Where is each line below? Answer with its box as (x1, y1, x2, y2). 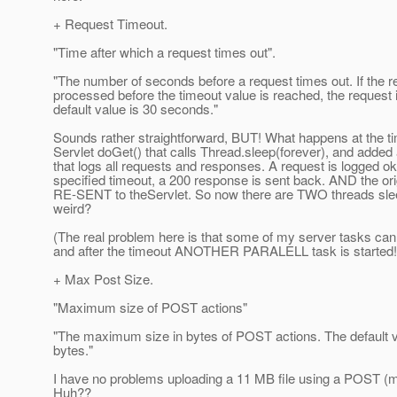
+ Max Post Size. (53, 269, 153, 289)
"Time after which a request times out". (53, 43, 276, 62)
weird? (53, 198, 91, 218)
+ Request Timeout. (53, 14, 167, 34)
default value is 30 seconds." (53, 99, 218, 119)
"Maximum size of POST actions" (53, 298, 247, 317)
